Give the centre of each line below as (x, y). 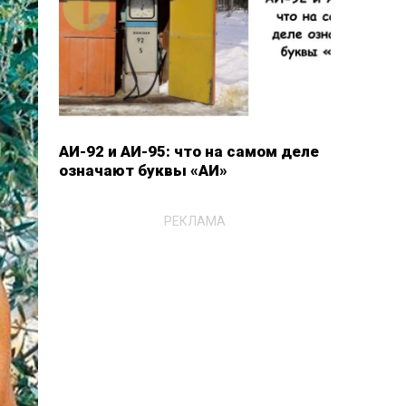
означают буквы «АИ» (143, 170)
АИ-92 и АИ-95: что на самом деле (188, 151)
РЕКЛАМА (194, 221)
